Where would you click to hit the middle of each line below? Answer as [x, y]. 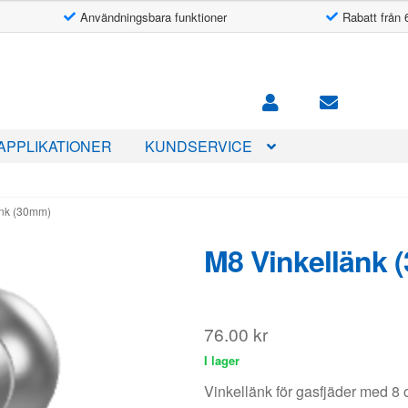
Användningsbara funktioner [153, 16]
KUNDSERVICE [199, 146]
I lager [222, 361]
